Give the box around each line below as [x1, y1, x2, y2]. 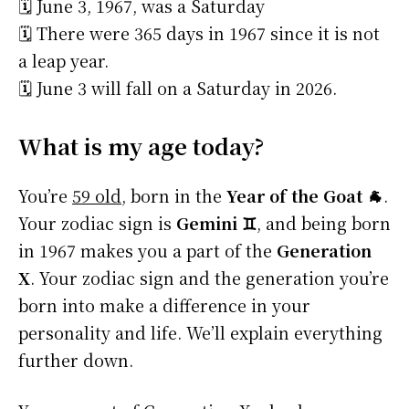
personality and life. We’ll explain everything [18, 320, 383, 345]
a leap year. [18, 48, 109, 73]
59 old [72, 184, 121, 208]
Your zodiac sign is [18, 211, 176, 236]
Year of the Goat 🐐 [226, 184, 383, 208]
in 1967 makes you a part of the [18, 238, 277, 263]
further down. [18, 348, 133, 372]
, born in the [121, 184, 226, 208]
